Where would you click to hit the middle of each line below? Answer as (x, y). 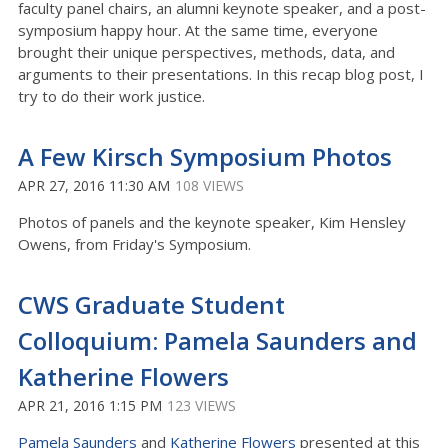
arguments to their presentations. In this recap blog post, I (221, 74)
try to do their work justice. (111, 96)
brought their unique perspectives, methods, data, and (206, 52)
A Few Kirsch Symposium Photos (205, 156)
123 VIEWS (201, 405)
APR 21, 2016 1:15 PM (90, 405)
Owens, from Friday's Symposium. (136, 244)
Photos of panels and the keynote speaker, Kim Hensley (212, 222)
